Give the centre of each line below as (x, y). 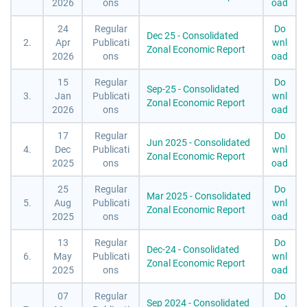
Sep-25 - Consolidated (193, 89)
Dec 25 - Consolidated (193, 35)
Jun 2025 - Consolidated (198, 142)
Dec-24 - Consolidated (193, 249)
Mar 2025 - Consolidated (199, 196)
